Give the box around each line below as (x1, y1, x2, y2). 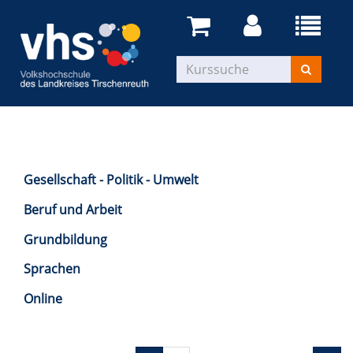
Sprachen (24, 260, 80, 277)
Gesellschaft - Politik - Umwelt (24, 171, 199, 188)
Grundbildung (24, 231, 107, 248)
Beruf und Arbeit (24, 201, 122, 218)
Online (24, 290, 62, 307)
